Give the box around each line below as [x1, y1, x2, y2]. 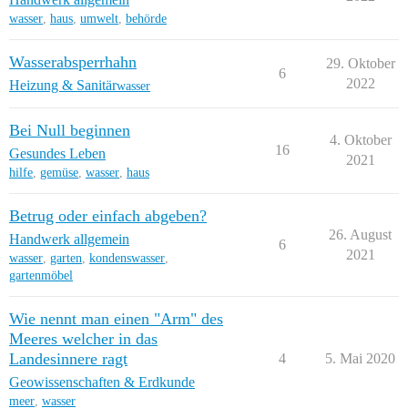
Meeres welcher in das [9, 330, 158, 348]
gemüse [40, 166, 78, 179]
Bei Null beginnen [9, 121, 130, 139]
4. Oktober [329, 132, 392, 148]
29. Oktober [325, 56, 395, 71]
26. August [329, 227, 392, 242]
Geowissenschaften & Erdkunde [9, 374, 195, 390]
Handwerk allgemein [9, 231, 129, 247]
